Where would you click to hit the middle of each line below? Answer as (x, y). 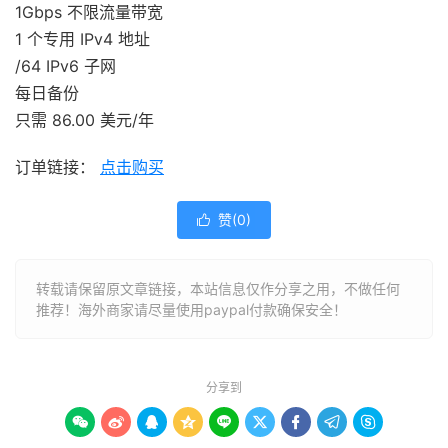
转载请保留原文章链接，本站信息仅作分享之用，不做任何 (218, 289)
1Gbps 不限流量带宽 (89, 12)
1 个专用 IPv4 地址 (82, 39)
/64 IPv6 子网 (65, 66)
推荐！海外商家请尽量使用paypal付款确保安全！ (191, 310)
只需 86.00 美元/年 (84, 120)
